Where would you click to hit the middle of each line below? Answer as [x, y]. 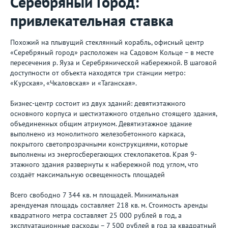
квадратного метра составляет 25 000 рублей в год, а [96, 215]
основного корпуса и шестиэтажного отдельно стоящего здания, [113, 113]
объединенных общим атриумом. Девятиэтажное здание [101, 124]
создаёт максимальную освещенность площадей [88, 175]
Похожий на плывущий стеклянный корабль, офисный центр [107, 42]
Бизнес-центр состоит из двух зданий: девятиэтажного [98, 103]
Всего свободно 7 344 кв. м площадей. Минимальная [94, 195]
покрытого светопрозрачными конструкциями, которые [99, 144]
